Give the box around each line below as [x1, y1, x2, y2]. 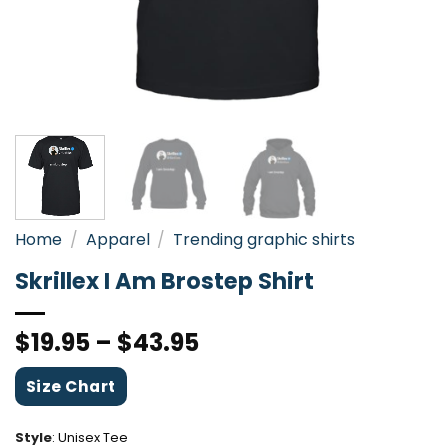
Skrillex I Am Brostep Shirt [15, 264, 314, 297]
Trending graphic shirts [173, 227, 356, 251]
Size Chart [26, 375, 116, 397]
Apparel [85, 227, 150, 251]
